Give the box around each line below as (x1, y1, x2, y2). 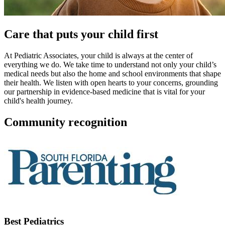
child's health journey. (4, 96, 73, 105)
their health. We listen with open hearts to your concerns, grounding (4, 78, 218, 87)
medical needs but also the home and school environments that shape (4, 69, 221, 78)
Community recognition (4, 115, 127, 129)
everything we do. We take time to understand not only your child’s (4, 60, 216, 69)
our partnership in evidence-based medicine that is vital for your (4, 87, 205, 96)
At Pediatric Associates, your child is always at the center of (4, 51, 193, 60)
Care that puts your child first (4, 28, 158, 41)
